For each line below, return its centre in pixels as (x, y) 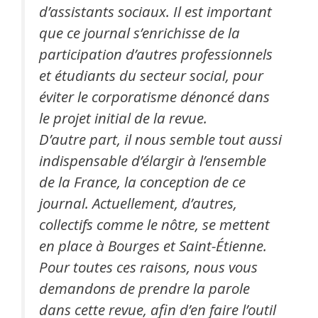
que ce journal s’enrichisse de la (139, 32)
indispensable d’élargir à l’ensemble (153, 160)
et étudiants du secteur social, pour (151, 75)
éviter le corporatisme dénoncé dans (154, 96)
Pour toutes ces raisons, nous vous (148, 267)
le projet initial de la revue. (123, 117)
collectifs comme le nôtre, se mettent (154, 224)
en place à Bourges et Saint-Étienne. (153, 245)
